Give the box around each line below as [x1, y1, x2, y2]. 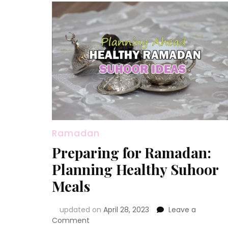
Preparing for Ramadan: [52, 142, 211, 162]
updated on [60, 204, 103, 215]
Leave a [168, 204, 196, 215]
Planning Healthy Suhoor [52, 159, 218, 179]
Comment [52, 215, 90, 225]
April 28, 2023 [103, 204, 149, 215]
